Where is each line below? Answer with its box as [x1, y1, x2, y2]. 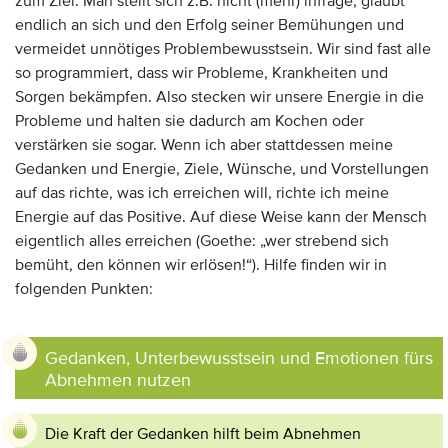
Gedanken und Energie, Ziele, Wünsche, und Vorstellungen [15, 159, 429, 179]
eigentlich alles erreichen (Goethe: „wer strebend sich [15, 231, 389, 251]
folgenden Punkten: [15, 279, 153, 299]
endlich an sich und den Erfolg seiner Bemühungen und [15, 15, 404, 35]
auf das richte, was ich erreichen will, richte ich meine [15, 183, 389, 203]
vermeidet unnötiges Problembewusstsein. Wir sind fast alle [15, 39, 431, 59]
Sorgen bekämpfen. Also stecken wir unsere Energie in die [15, 87, 424, 107]
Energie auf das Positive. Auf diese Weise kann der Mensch [15, 207, 427, 227]
